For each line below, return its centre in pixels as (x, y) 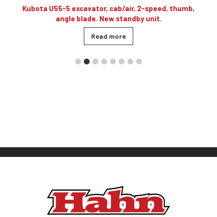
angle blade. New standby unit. (108, 19)
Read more (108, 36)
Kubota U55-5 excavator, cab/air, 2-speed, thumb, (108, 8)
